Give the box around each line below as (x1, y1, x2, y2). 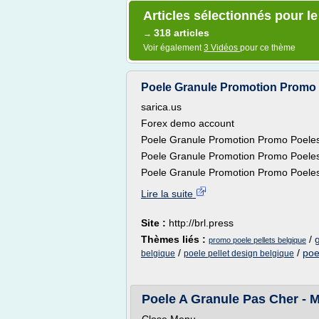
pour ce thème (240, 43, 296, 53)
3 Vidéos (204, 43, 240, 53)
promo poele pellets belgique (209, 236, 306, 244)
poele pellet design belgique (184, 249, 294, 258)
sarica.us (141, 101, 182, 113)
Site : (141, 217, 169, 229)
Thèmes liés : (141, 234, 209, 245)
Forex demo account (141, 117, 234, 129)
